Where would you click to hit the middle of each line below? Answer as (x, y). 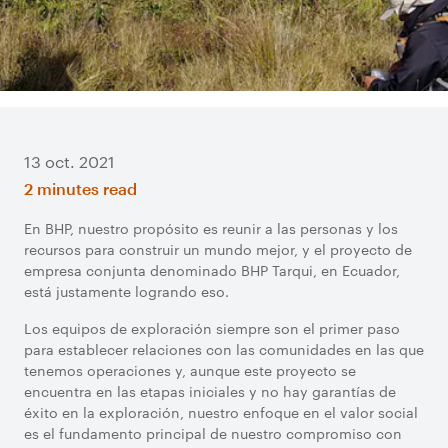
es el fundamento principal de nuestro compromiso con (213, 433)
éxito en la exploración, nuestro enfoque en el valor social (221, 412)
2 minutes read (80, 188)
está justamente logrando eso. (128, 291)
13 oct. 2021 (69, 161)
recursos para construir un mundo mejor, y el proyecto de (218, 249)
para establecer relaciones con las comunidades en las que (224, 349)
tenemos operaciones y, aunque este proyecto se (190, 370)
